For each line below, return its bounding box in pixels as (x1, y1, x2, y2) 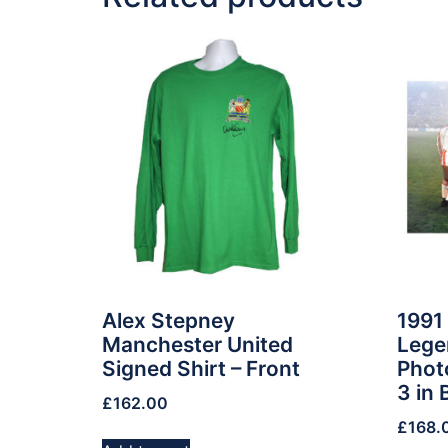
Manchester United (102, 332, 293, 358)
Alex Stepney (102, 308, 235, 334)
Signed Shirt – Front (102, 356, 300, 382)
